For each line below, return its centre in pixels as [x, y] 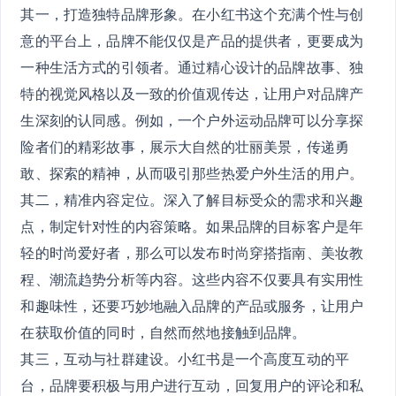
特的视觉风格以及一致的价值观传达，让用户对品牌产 [192, 93]
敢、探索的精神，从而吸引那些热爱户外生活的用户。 [192, 173]
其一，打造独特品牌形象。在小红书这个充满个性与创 [192, 14]
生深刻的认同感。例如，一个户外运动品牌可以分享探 [192, 120]
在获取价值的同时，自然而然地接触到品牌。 [164, 332]
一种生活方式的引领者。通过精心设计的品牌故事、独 [192, 67]
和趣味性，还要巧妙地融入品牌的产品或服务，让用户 [192, 305]
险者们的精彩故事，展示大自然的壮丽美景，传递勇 [185, 146]
